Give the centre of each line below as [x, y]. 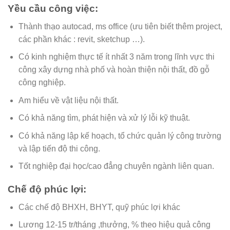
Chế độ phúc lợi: [47, 189]
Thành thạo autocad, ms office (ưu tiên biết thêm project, [120, 26]
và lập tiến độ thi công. [59, 148]
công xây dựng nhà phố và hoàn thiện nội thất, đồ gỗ [114, 70]
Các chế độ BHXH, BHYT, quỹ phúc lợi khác [99, 207]
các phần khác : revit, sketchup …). [81, 39]
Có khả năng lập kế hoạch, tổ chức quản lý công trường [120, 136]
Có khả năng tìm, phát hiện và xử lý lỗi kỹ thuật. [104, 118]
